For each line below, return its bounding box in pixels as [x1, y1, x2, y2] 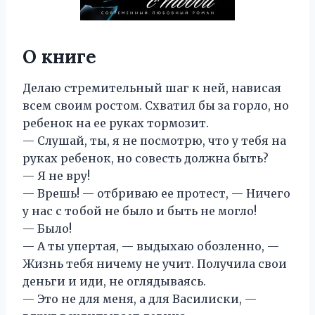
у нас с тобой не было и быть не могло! [22, 204, 257, 218]
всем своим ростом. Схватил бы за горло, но [22, 98, 289, 112]
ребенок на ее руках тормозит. [22, 116, 209, 130]
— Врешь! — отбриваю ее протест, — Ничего [22, 186, 290, 200]
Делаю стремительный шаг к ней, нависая [22, 81, 281, 95]
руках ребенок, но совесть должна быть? [22, 151, 269, 165]
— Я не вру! [22, 169, 90, 183]
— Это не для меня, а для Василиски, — [22, 292, 257, 306]
